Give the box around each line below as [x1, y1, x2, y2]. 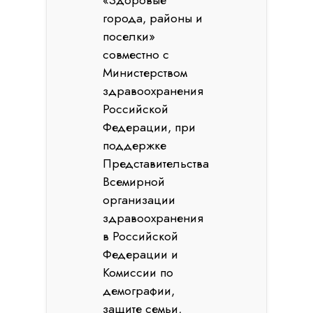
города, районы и [103, 9, 203, 27]
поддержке [103, 136, 167, 154]
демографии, [103, 282, 175, 300]
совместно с [103, 45, 170, 64]
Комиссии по [103, 263, 174, 282]
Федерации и [103, 245, 179, 263]
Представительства [103, 154, 210, 173]
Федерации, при [103, 118, 196, 136]
